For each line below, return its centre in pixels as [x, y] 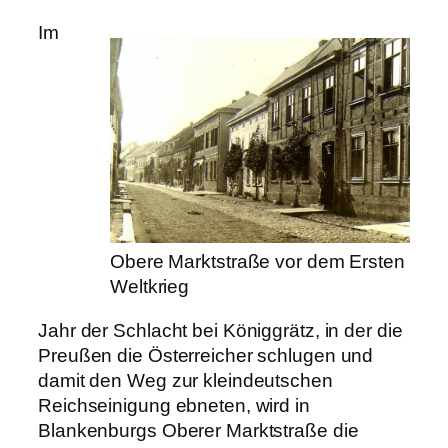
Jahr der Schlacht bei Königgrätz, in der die [220, 330]
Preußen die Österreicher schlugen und [206, 355]
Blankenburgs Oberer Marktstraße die [198, 430]
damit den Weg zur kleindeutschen [185, 380]
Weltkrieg [150, 287]
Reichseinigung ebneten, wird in [174, 405]
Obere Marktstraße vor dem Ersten [257, 262]
